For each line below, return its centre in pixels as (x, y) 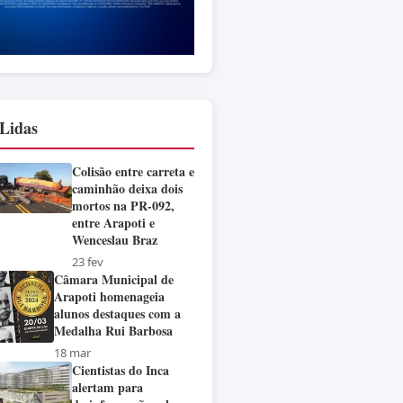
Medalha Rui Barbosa (113, 331)
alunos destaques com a (117, 314)
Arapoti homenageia (109, 297)
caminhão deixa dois (127, 189)
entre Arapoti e (113, 223)
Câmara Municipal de (114, 280)
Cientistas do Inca (121, 371)
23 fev (88, 262)
